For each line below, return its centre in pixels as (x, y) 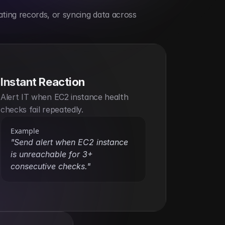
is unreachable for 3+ (52, 154)
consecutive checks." (50, 166)
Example (25, 131)
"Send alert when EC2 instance (69, 142)
